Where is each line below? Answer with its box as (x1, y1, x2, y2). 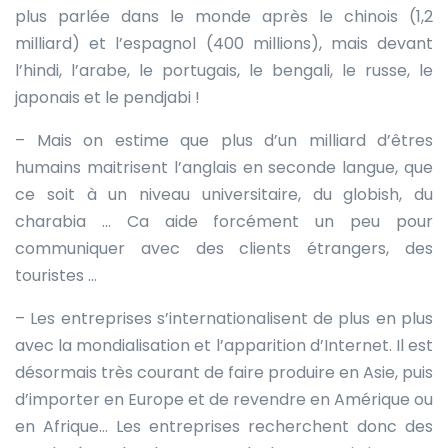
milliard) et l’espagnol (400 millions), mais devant (15, 31, 433, 55)
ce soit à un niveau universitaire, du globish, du (15, 182, 433, 206)
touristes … (15, 263, 97, 287)
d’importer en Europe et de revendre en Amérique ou (15, 387, 433, 411)
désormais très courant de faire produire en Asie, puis (15, 360, 433, 384)
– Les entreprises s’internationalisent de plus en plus (15, 306, 433, 330)
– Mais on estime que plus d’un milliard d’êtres (15, 128, 433, 152)
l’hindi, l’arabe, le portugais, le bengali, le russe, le (15, 58, 433, 82)
